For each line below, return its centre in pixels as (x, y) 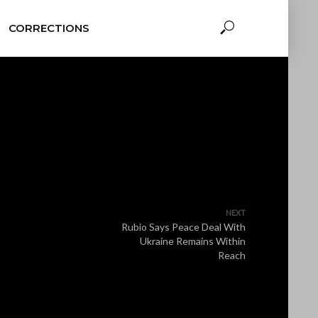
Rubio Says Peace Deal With (183, 227)
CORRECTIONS (49, 28)
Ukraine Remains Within (193, 241)
